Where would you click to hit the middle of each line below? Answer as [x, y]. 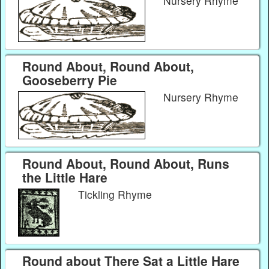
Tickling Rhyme [116, 195]
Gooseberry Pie [69, 80]
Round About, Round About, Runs [125, 163]
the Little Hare [65, 177]
